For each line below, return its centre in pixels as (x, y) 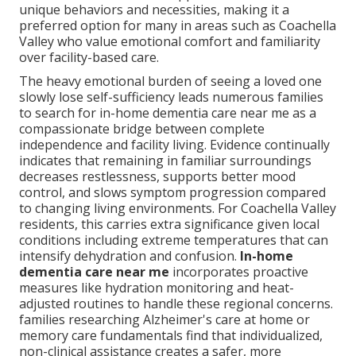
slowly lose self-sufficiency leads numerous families (171, 97)
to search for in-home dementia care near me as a (168, 113)
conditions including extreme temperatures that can (174, 240)
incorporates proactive (239, 272)
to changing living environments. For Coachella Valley (178, 209)
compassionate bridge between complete (142, 129)
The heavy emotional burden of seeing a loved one (170, 81)
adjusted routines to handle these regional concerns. (176, 304)
